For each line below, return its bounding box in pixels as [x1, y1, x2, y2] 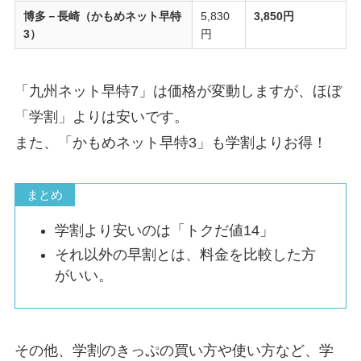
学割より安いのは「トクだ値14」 [55, 222, 275, 239]
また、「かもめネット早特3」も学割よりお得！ [14, 134, 327, 151]
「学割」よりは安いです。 [14, 108, 189, 125]
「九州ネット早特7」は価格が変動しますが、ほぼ [14, 82, 342, 99]
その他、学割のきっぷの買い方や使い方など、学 [14, 342, 334, 359]
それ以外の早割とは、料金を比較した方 [55, 246, 317, 263]
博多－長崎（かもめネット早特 [23, 10, 182, 23]
